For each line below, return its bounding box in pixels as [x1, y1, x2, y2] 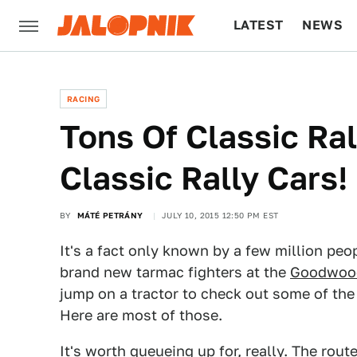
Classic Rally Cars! [60, 159, 347, 197]
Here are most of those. [60, 307, 222, 324]
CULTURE [233, 69, 295, 84]
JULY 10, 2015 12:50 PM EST [162, 210, 279, 220]
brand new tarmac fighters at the [60, 264, 290, 280]
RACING [67, 94, 100, 104]
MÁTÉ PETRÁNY [76, 210, 143, 220]
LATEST [233, 18, 284, 33]
